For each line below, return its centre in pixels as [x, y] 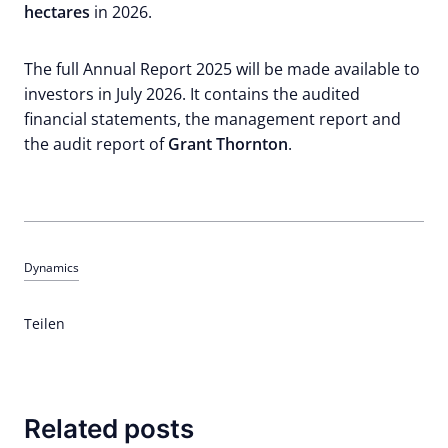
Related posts [109, 428]
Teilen [44, 323]
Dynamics [51, 267]
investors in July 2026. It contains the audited [192, 94]
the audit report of [96, 144]
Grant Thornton [228, 144]
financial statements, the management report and [212, 119]
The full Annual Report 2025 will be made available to [222, 69]
